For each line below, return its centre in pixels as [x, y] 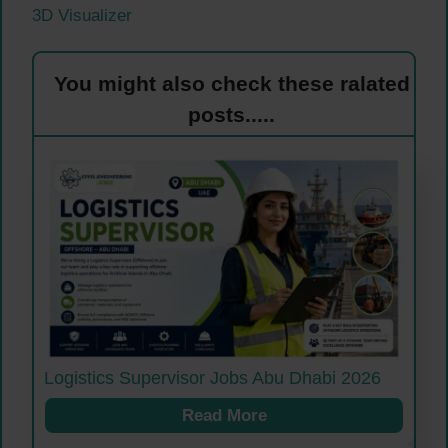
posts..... [231, 115]
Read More [224, 415]
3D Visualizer [82, 16]
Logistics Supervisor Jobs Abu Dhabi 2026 [212, 377]
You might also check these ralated [231, 84]
